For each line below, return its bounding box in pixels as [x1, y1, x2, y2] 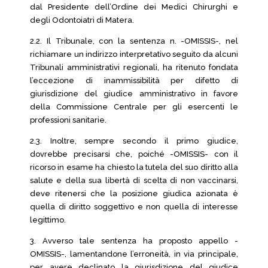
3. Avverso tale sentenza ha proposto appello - [30, 236, 238, 245]
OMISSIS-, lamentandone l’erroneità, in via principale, [30, 249, 238, 258]
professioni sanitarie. [30, 115, 106, 124]
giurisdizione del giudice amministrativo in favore [30, 89, 238, 98]
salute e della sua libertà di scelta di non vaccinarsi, [30, 176, 238, 185]
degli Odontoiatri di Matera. [30, 16, 134, 25]
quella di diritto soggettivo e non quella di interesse [30, 202, 238, 211]
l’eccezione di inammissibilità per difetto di [30, 76, 238, 85]
